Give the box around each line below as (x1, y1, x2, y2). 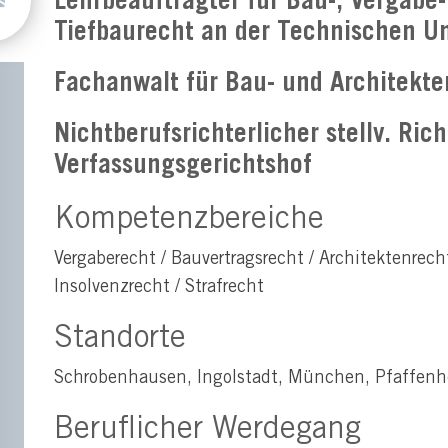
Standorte (54, 324, 186, 356)
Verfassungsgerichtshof (54, 153, 312, 180)
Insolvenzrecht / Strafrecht (54, 278, 264, 297)
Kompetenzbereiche (54, 205, 324, 237)
